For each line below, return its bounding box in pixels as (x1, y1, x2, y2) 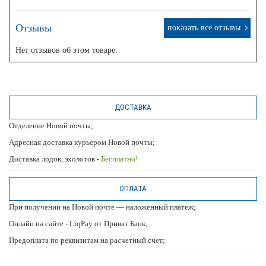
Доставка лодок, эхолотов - (9, 154, 101, 163)
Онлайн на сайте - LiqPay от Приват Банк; (9, 218, 148, 228)
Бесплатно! (101, 154, 138, 163)
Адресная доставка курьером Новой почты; (9, 137, 155, 147)
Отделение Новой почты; (9, 121, 93, 130)
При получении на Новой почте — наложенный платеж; (9, 202, 196, 211)
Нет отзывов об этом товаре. (15, 45, 118, 55)
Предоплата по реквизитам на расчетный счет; (9, 235, 165, 245)
